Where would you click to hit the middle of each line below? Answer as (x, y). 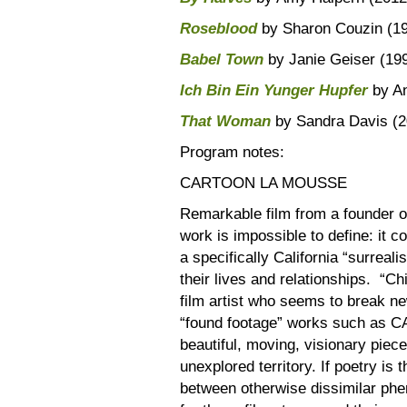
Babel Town (222, 59)
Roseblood (218, 28)
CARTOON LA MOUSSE (270, 183)
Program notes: (232, 152)
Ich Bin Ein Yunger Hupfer (274, 90)
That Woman (225, 121)
